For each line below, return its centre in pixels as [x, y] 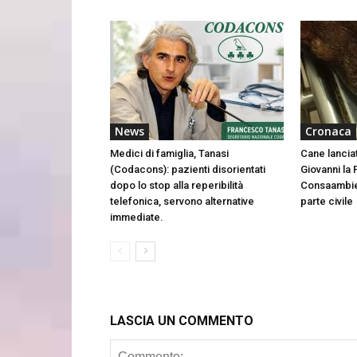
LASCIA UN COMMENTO [182, 320]
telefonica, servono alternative [182, 201]
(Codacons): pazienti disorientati [188, 169]
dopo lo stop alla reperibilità [177, 185]
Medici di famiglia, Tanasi [169, 153]
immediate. [137, 217]
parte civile [327, 201]
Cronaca [328, 131]
